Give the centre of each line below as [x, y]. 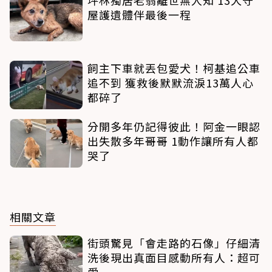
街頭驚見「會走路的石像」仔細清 [174, 243]
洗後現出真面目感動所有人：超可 [174, 258]
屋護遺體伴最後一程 [139, 15]
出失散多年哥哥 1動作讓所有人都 [173, 141]
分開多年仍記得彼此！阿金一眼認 [174, 127]
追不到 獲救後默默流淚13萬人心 [171, 83]
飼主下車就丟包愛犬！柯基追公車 [174, 68]
